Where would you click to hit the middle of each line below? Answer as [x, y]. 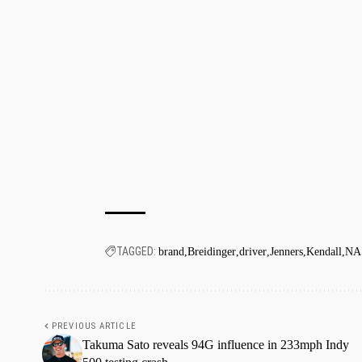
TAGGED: [136, 251]
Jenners [286, 251]
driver [253, 251]
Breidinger [212, 251]
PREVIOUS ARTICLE [94, 326]
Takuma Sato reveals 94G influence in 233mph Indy [216, 344]
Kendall [324, 251]
